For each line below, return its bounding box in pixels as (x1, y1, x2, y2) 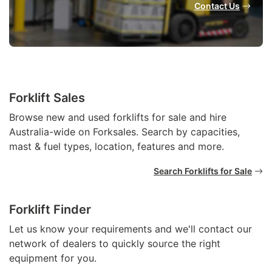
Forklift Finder (9, 202, 91, 217)
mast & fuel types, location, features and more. (9, 140, 224, 152)
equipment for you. (9, 251, 97, 264)
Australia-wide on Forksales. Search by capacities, (9, 125, 240, 138)
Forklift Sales (9, 90, 85, 105)
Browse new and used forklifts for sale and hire (9, 110, 226, 123)
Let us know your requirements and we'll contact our (9, 222, 252, 235)
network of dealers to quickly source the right (9, 237, 220, 250)
